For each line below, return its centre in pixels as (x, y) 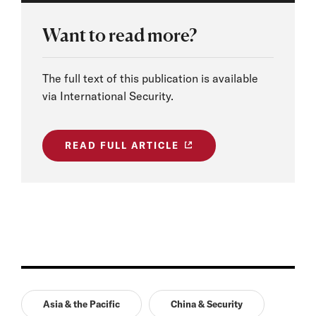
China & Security (207, 304)
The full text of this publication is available (150, 79)
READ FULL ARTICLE (122, 146)
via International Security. (108, 96)
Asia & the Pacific (81, 304)
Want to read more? (120, 35)
